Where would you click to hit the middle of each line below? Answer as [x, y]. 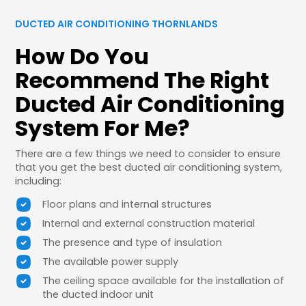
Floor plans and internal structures [127, 204]
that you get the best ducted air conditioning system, [149, 167]
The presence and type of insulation [133, 242]
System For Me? [103, 128]
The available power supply [111, 261]
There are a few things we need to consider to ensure [148, 153]
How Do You [82, 56]
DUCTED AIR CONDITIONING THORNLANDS [117, 24]
